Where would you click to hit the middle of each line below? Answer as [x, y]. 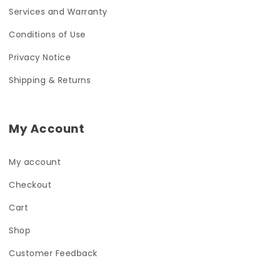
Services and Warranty [58, 12]
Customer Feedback [53, 254]
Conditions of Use [47, 35]
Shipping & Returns [50, 80]
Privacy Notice [40, 58]
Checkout [30, 185]
